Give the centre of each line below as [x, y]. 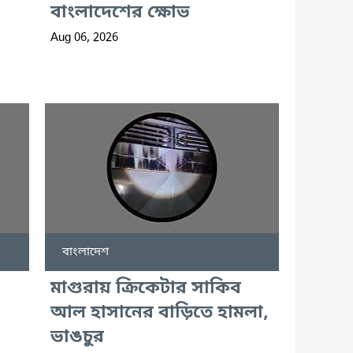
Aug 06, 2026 [84, 37]
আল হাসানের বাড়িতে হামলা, [159, 314]
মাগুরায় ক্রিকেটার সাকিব [145, 289]
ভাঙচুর [77, 338]
